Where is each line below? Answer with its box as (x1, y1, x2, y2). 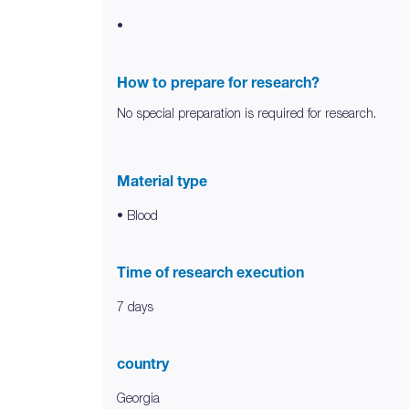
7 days (117, 299, 153, 314)
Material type (117, 172, 207, 190)
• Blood (117, 207, 158, 223)
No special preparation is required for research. (117, 105, 376, 121)
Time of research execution (117, 263, 304, 281)
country (117, 354, 169, 372)
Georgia (117, 390, 160, 405)
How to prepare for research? (117, 73, 320, 91)
